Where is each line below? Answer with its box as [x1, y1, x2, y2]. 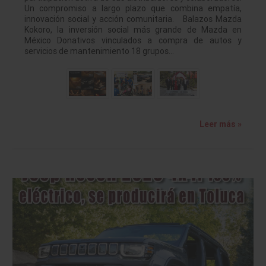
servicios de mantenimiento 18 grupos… [24, 45, 174, 56]
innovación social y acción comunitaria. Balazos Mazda [24, 13, 242, 24]
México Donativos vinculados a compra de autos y [24, 34, 242, 46]
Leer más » [199, 118, 242, 129]
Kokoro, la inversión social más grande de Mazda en [24, 24, 242, 35]
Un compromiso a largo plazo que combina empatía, [24, 2, 242, 14]
